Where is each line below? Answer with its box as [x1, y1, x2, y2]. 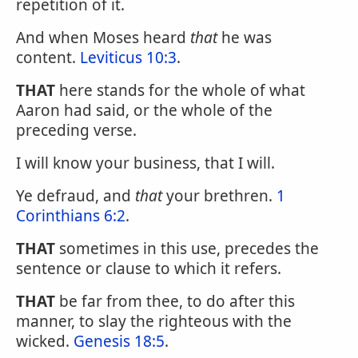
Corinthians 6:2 [16, 205, 125, 226]
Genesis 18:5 [74, 331, 165, 352]
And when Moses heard [16, 27, 190, 48]
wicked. [16, 331, 74, 352]
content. [16, 47, 80, 68]
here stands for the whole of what [55, 80, 305, 101]
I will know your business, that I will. [16, 153, 275, 173]
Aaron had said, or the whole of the [16, 100, 272, 121]
